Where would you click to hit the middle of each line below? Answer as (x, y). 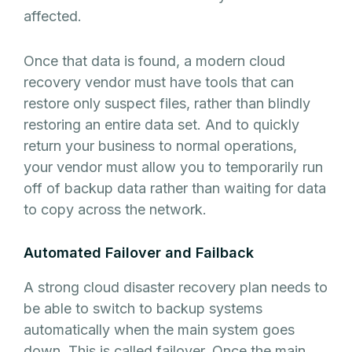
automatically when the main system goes (159, 330)
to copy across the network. (117, 210)
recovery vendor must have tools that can (159, 82)
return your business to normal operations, (160, 146)
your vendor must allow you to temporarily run (173, 167)
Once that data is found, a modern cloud (154, 61)
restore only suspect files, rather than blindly (167, 104)
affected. (55, 16)
